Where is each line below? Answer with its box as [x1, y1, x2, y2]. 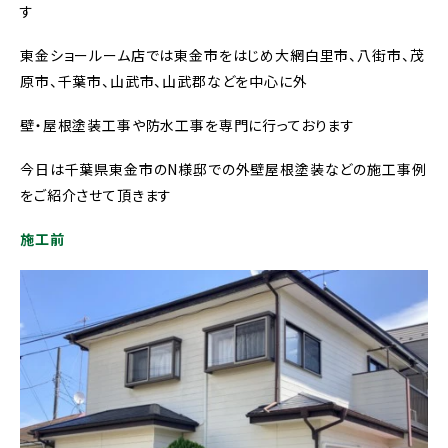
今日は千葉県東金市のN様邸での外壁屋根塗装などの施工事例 [20, 159, 427, 179]
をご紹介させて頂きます [20, 185, 173, 205]
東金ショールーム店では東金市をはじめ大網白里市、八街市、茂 [20, 45, 425, 65]
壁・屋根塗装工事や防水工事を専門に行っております [20, 115, 356, 135]
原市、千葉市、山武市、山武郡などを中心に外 [20, 71, 308, 91]
